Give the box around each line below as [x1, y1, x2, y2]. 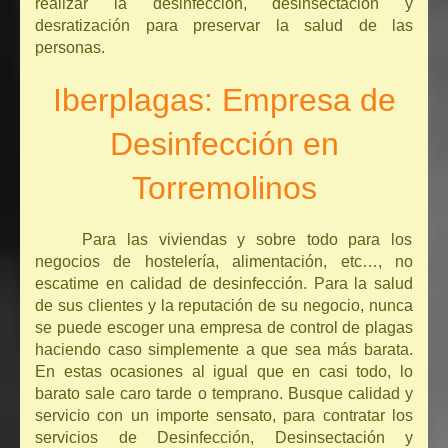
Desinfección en [109, 126, 339, 163]
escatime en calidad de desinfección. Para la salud [35, 275, 413, 293]
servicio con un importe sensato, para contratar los [35, 407, 413, 425]
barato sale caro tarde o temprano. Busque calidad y [35, 385, 413, 403]
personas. [35, 39, 105, 57]
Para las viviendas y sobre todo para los [82, 231, 413, 249]
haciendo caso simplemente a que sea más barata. [35, 341, 413, 359]
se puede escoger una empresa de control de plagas [35, 319, 413, 337]
